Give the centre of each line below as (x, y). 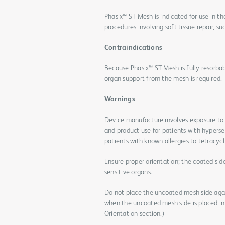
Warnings (120, 99)
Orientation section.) (135, 214)
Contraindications (133, 48)
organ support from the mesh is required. (163, 79)
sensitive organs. (128, 172)
